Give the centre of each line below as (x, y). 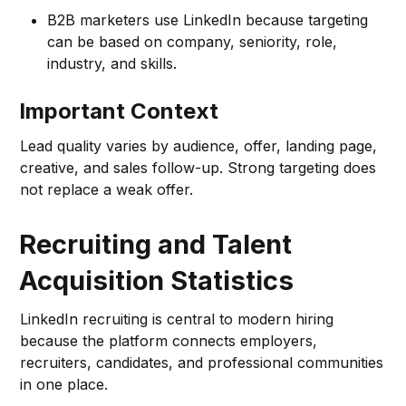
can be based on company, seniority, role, (193, 42)
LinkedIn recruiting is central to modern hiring (177, 319)
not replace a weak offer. (107, 190)
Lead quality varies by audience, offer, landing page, (199, 146)
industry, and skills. (112, 64)
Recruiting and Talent (156, 245)
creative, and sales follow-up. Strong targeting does (198, 168)
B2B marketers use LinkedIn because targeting (208, 20)
